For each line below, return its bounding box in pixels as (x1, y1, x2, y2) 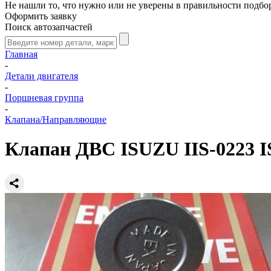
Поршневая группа (5, 93, 83, 103)
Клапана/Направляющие (5, 114, 106, 125)
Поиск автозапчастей (5, 22, 93, 32)
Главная (5, 49, 38, 59)
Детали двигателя (5, 71, 78, 81)
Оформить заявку (5, 11, 77, 21)
